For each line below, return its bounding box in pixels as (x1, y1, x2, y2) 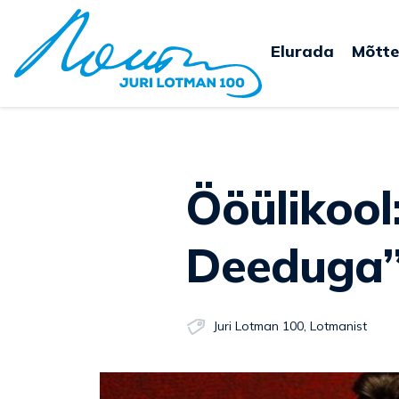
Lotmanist (310, 318, 367, 334)
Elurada (270, 41, 334, 61)
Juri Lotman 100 (214, 318, 304, 334)
